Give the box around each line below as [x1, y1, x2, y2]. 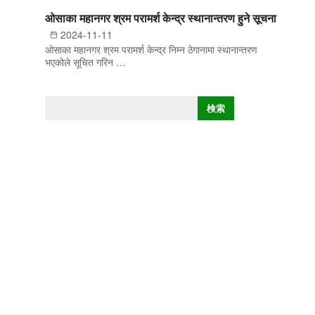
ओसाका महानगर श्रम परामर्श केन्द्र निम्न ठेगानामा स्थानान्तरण [45, 42, 257, 56]
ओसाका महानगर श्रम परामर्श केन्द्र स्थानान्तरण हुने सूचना [45, 10, 276, 26]
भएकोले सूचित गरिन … [45, 55, 126, 69]
